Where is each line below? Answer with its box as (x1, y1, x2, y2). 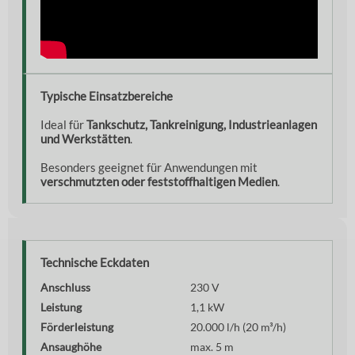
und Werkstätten (40, 132, 130, 147)
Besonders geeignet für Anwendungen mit (40, 160, 258, 175)
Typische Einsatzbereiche (40, 89, 173, 104)
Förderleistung (40, 320, 113, 334)
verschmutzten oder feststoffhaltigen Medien (40, 174, 277, 189)
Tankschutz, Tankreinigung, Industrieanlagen (86, 117, 317, 132)
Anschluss (40, 281, 90, 295)
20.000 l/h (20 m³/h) (190, 320, 286, 334)
